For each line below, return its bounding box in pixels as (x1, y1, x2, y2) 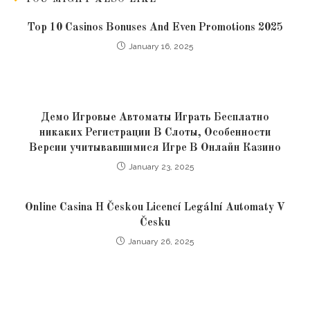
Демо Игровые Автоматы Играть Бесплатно (41, 112, 269, 123)
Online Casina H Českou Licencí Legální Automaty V (25, 202, 285, 213)
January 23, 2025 (128, 162, 194, 172)
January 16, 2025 (129, 42, 193, 51)
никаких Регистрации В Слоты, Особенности (39, 127, 271, 138)
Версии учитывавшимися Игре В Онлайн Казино (29, 143, 281, 154)
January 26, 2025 (128, 237, 194, 246)
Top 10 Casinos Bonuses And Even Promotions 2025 (27, 22, 283, 33)
